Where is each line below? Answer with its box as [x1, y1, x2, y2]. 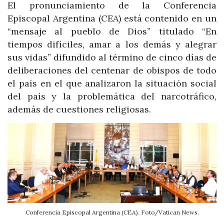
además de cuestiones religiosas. [7, 103, 151, 115]
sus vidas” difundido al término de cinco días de [7, 51, 216, 63]
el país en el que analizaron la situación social [7, 77, 216, 89]
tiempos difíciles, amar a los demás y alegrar [7, 38, 216, 50]
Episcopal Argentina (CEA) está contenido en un [7, 12, 216, 24]
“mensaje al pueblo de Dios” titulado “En [7, 25, 216, 37]
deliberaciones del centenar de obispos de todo [7, 64, 216, 76]
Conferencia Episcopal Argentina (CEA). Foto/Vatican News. [25, 208, 199, 216]
